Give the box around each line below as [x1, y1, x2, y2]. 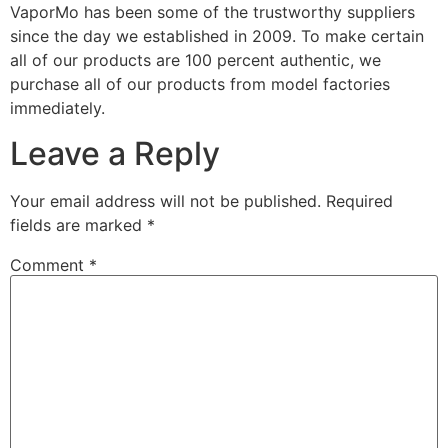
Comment [10, 254, 89, 275]
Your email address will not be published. [10, 190, 321, 211]
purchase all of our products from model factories [10, 74, 390, 95]
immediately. [10, 98, 105, 119]
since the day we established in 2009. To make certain [10, 26, 424, 47]
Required [326, 190, 393, 211]
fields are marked [10, 214, 147, 235]
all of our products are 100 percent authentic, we [10, 50, 381, 71]
